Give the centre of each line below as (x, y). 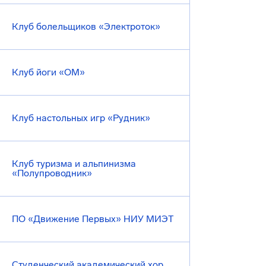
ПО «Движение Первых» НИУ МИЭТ (93, 219)
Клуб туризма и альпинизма (74, 164)
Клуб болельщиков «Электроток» (86, 26)
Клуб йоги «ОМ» (48, 72)
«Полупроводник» (52, 173)
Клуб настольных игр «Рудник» (81, 118)
